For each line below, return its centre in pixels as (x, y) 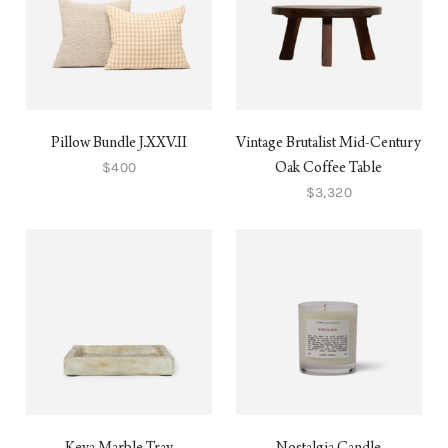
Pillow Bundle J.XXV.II (119, 144)
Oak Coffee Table (329, 169)
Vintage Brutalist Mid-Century (329, 144)
